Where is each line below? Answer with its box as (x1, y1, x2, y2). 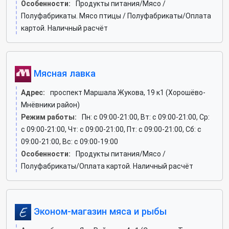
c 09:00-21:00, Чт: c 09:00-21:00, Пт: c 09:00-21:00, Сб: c (21, 125, 201, 133)
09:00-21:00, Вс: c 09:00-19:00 (21, 138, 118, 146)
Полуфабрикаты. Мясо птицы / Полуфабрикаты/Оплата (21, 12, 211, 20)
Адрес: (21, 88, 45, 97)
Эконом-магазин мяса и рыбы (31, 205, 167, 217)
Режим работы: (21, 113, 77, 121)
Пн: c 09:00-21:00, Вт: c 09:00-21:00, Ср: (82, 113, 210, 121)
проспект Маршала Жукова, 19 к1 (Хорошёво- (50, 88, 205, 97)
